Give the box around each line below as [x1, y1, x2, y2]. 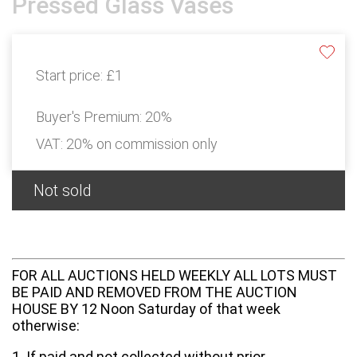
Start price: [36, 66, 106, 84]
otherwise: [12, 316, 80, 334]
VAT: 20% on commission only [36, 135, 218, 152]
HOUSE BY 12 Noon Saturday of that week [12, 300, 280, 317]
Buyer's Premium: [36, 108, 145, 125]
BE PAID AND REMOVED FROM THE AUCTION [12, 283, 297, 300]
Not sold [33, 180, 92, 200]
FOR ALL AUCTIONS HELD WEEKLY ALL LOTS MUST [12, 266, 337, 284]
